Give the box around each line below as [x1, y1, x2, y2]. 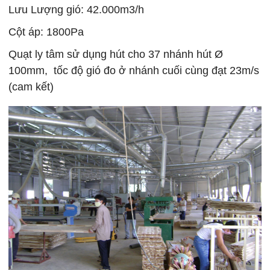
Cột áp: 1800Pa [8, 26, 84, 39]
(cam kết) [8, 81, 54, 93]
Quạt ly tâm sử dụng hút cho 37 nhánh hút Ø [8, 48, 224, 61]
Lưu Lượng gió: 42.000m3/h [8, 4, 145, 16]
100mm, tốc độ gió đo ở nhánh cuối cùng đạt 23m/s [8, 64, 260, 77]
